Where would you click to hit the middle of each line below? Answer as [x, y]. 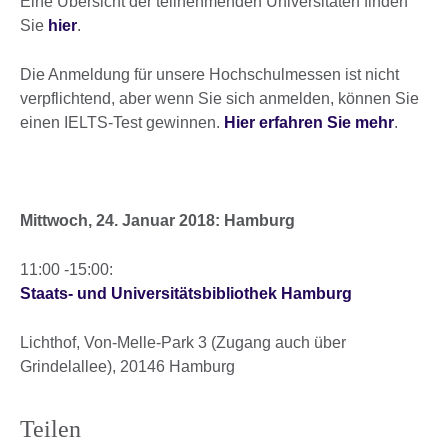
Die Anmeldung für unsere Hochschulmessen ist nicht [209, 75]
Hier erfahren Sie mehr [309, 123]
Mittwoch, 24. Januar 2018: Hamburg [157, 221]
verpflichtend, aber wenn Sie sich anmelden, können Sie [219, 99]
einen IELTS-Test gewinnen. [122, 123]
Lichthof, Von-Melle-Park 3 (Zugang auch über [183, 343]
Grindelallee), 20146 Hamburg [127, 367]
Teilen [50, 429]
